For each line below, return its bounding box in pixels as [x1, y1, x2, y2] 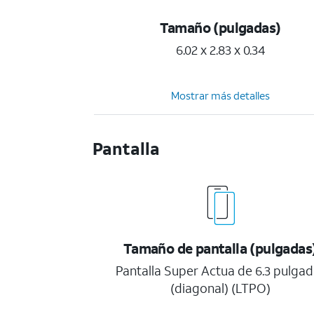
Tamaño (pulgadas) [159, 18, 281, 36]
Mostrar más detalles [171, 88, 271, 102]
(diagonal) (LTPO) [170, 280, 271, 296]
